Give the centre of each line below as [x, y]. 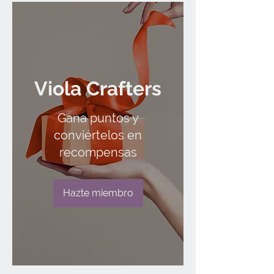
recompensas [98, 152]
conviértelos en [98, 135]
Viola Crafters [98, 88]
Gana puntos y [98, 118]
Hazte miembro [98, 193]
